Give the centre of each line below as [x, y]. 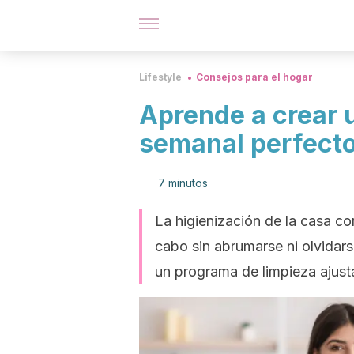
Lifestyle [160, 77]
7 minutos [183, 183]
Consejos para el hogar [254, 77]
